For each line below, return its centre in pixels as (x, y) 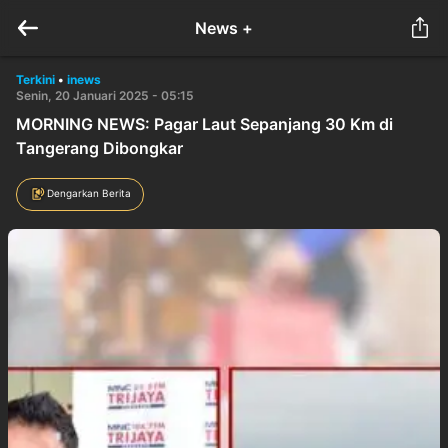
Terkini (35, 79)
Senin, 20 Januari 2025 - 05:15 (105, 95)
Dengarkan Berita (89, 192)
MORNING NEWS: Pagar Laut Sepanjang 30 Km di (204, 124)
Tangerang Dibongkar (99, 148)
